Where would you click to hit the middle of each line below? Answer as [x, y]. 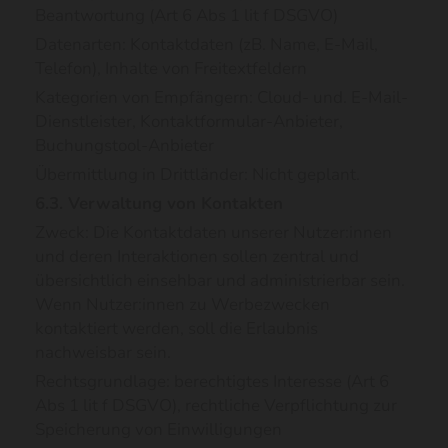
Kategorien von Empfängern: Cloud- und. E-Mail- [221, 97]
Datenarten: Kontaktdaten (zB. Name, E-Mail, [206, 44]
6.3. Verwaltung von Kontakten [159, 203]
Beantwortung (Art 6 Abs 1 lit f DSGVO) [186, 15]
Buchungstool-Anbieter [124, 145]
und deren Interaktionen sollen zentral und [197, 256]
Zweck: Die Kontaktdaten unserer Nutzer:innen [213, 232]
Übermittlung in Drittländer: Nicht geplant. [197, 174]
